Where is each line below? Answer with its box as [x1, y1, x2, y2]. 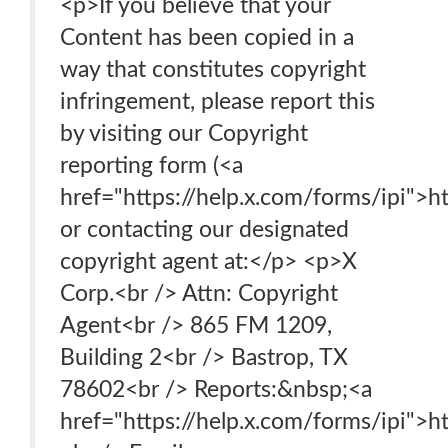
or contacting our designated [60, 218, 349, 241]
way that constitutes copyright [60, 58, 366, 81]
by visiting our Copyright [60, 122, 308, 145]
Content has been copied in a [60, 26, 354, 49]
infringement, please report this [60, 90, 375, 113]
